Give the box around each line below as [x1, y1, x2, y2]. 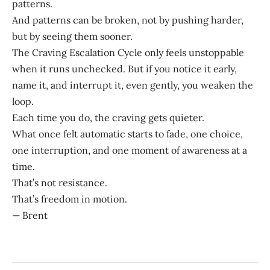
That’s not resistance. [12, 176, 107, 189]
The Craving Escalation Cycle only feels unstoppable [12, 46, 244, 58]
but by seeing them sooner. [12, 30, 133, 42]
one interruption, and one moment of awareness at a [12, 143, 247, 156]
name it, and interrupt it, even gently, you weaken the [12, 78, 253, 91]
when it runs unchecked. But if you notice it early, [12, 62, 237, 75]
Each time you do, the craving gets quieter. [12, 111, 204, 124]
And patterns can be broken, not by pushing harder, [12, 13, 243, 26]
